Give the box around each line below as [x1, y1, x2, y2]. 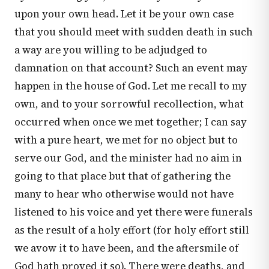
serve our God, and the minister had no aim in [14, 151, 242, 165]
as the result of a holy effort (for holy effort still [14, 223, 249, 237]
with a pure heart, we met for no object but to [14, 133, 238, 147]
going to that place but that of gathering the [14, 169, 231, 183]
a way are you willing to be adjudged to [14, 43, 207, 57]
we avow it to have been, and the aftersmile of [14, 241, 238, 255]
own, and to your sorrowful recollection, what [14, 97, 244, 111]
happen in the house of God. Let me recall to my [14, 79, 247, 93]
